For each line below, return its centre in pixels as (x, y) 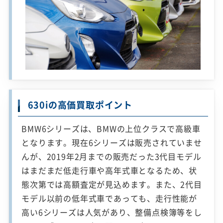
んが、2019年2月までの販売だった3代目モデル (111, 157)
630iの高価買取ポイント (80, 105)
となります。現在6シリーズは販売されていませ (112, 143)
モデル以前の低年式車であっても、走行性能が (110, 198)
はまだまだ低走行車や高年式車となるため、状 (110, 170)
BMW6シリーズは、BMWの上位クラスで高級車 (111, 129)
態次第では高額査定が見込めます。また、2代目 (112, 184)
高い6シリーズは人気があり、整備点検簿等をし (112, 212)
